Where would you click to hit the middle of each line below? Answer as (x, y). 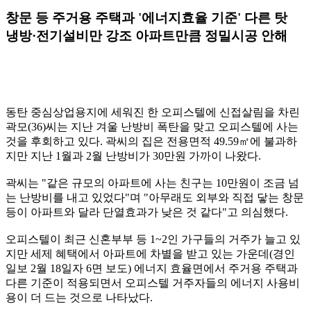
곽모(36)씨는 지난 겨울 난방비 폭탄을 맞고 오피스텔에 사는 (152, 127)
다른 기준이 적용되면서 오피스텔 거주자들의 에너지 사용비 (153, 283)
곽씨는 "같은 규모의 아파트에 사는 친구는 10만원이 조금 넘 (152, 183)
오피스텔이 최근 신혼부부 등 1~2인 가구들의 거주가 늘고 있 (153, 239)
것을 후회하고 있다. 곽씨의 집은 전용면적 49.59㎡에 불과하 (151, 142)
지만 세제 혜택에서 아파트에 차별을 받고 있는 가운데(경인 (150, 254)
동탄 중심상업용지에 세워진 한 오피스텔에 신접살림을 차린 (153, 112)
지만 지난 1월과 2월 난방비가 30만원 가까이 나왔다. (133, 156)
